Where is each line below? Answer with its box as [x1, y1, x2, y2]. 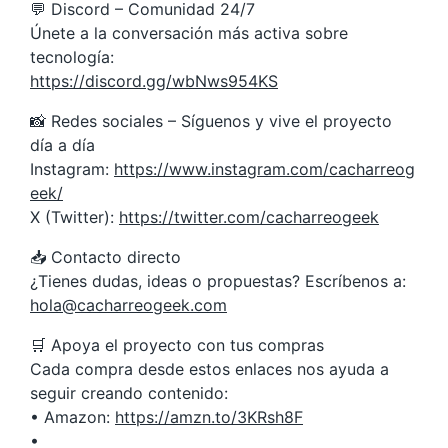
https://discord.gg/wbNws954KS [30, 71, 278, 91]
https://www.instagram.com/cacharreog [114, 159, 415, 179]
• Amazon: [30, 407, 115, 427]
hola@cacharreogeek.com [30, 295, 227, 315]
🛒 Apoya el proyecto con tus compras [30, 335, 324, 355]
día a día [30, 135, 95, 155]
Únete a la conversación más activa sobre [30, 23, 348, 43]
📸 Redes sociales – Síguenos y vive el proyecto [30, 111, 392, 131]
